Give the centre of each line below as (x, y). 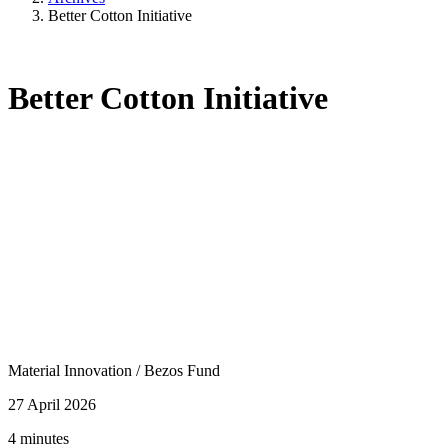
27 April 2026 (52, 404)
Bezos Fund (182, 370)
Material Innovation (72, 370)
